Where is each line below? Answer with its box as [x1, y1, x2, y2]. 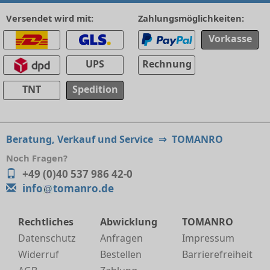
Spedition [72, 83, 118, 96]
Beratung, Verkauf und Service [6, 133, 155, 146]
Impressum [181, 231, 234, 245]
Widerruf [18, 248, 59, 261]
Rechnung [142, 57, 192, 71]
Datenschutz [18, 231, 76, 245]
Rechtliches [18, 215, 74, 228]
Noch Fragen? [6, 152, 67, 164]
